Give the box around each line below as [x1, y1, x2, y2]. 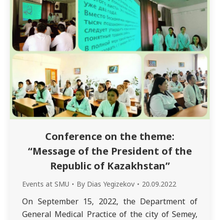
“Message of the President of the [27, 144, 192, 158]
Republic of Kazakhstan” [50, 159, 170, 172]
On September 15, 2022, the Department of [22, 196, 197, 207]
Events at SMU [22, 179, 69, 189]
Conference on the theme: [45, 130, 174, 143]
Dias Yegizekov [87, 179, 135, 189]
